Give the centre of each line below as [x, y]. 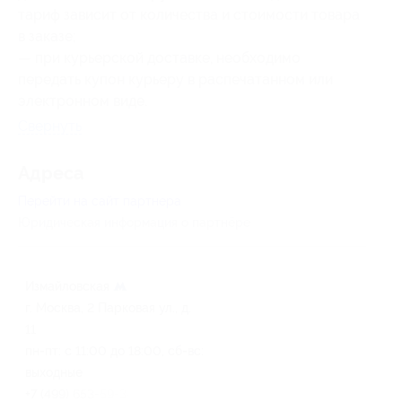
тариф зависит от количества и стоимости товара [189, 14]
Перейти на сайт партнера [100, 201]
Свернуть [50, 126]
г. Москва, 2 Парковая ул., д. [108, 307]
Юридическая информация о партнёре [134, 222]
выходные [54, 372]
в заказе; [47, 36]
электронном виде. [83, 100]
